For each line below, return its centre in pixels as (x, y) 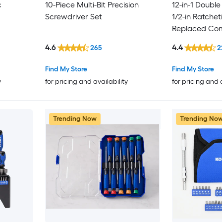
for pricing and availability (86, 81)
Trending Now (75, 118)
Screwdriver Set (73, 17)
